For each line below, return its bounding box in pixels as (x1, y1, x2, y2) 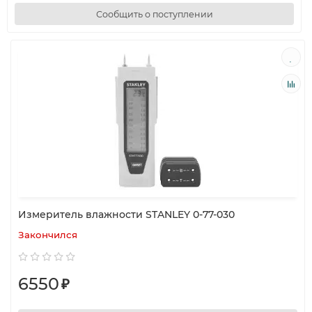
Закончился (18, 229, 77, 240)
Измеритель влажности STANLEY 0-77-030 (18, 208, 235, 221)
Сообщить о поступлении (95, 8, 213, 19)
